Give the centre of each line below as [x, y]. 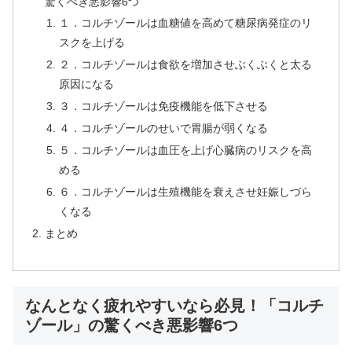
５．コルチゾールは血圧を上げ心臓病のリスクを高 [185, 150]
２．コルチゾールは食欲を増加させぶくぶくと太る [185, 65]
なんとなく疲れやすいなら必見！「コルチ [174, 306]
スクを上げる [92, 43]
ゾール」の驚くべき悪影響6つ [132, 326]
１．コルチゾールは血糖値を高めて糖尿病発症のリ [185, 23]
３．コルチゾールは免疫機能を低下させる [163, 106]
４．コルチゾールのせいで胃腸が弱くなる [163, 128]
